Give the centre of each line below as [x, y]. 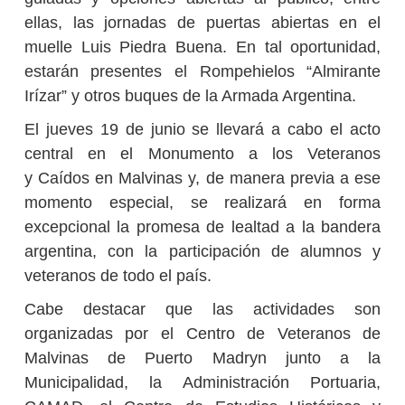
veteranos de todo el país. [118, 276]
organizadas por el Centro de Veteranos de [202, 334]
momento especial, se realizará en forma [202, 203]
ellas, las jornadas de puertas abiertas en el [202, 23]
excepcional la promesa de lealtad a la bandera [202, 227]
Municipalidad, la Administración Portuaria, [202, 383]
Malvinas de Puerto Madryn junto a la [202, 358]
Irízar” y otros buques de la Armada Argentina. [190, 96]
